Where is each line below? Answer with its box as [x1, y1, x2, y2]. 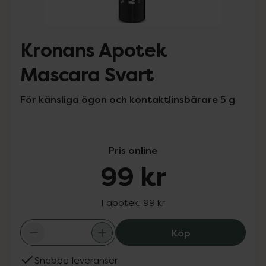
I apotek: [101, 197, 143, 208]
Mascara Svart [20, 63, 154, 87]
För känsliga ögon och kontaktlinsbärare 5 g [20, 93, 235, 106]
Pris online [109, 144, 157, 157]
